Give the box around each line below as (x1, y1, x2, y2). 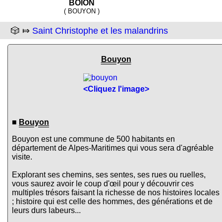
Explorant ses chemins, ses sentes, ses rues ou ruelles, (12, 170, 206, 179)
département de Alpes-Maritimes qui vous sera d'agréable (12, 143, 214, 152)
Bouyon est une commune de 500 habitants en (12, 134, 175, 143)
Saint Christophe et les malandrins (32, 25, 168, 36)
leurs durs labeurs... (12, 206, 81, 215)
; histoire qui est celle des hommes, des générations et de (12, 197, 213, 206)
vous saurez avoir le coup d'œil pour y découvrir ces (12, 179, 194, 188)
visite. (12, 152, 32, 161)
